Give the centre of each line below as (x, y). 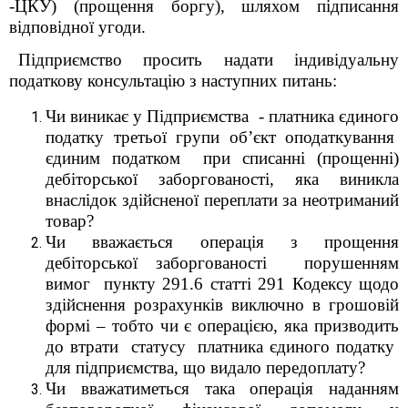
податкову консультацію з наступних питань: (173, 81)
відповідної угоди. (77, 27)
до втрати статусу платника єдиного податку (222, 347)
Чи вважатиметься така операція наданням (222, 388)
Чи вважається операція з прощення (222, 242)
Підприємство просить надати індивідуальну (209, 60)
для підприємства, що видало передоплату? (205, 367)
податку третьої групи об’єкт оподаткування (222, 137)
